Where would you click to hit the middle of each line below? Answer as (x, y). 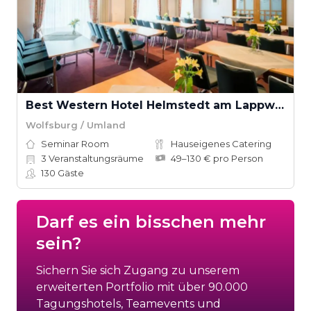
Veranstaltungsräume (95, 158)
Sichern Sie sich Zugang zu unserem (138, 270)
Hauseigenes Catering (221, 144)
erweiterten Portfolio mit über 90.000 (142, 287)
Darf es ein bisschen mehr (151, 222)
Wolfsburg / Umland (76, 125)
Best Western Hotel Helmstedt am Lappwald (279, 105)
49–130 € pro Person (217, 158)
